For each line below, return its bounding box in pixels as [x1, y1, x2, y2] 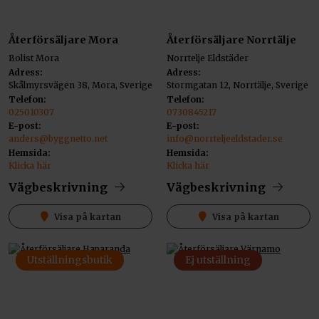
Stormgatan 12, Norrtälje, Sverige [167, 79, 308, 90]
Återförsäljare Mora [9, 33, 118, 47]
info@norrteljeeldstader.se [167, 133, 283, 145]
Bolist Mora [9, 53, 59, 64]
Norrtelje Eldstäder [167, 53, 249, 64]
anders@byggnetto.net [9, 133, 108, 145]
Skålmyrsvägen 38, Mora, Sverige [9, 79, 152, 90]
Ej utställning [185, 253, 251, 267]
